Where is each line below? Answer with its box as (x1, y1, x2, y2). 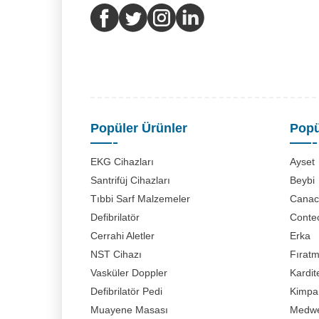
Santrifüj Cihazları (90, 174, 170, 186)
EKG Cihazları (90, 156, 154, 167)
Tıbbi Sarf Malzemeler (90, 193, 190, 204)
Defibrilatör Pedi (90, 286, 162, 297)
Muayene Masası (90, 304, 168, 315)
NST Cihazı (90, 249, 142, 260)
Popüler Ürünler (90, 121, 187, 135)
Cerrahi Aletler (90, 230, 155, 241)
